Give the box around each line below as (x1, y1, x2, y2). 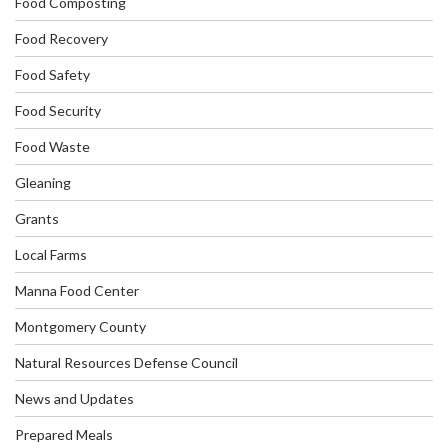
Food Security (15, 101, 101, 119)
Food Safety (15, 65, 90, 83)
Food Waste (15, 137, 90, 155)
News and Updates (15, 389, 134, 407)
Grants (15, 209, 59, 227)
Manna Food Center (15, 281, 139, 299)
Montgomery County (15, 317, 146, 335)
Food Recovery (15, 29, 108, 47)
